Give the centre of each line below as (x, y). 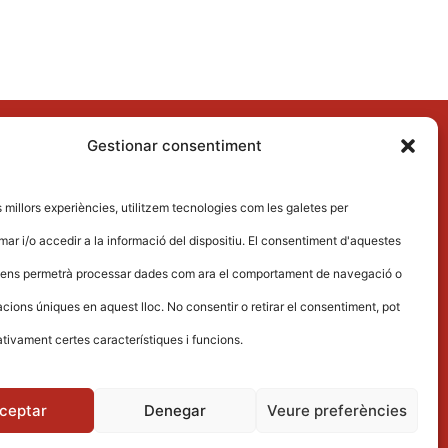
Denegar (174, 410)
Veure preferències (336, 410)
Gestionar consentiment (175, 145)
